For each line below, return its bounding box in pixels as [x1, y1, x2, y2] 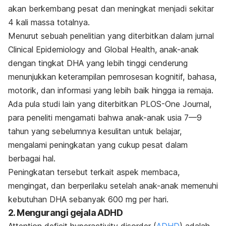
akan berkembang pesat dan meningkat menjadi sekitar [8, 4, 214, 14]
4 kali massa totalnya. [8, 17, 90, 28]
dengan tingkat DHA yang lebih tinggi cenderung [8, 58, 188, 69]
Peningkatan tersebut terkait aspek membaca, [8, 167, 180, 178]
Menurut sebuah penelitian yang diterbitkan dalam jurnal [8, 31, 214, 41]
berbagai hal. [8, 153, 55, 164]
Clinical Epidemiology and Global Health [8, 44, 155, 55]
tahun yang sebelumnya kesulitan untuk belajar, [8, 126, 182, 137]
